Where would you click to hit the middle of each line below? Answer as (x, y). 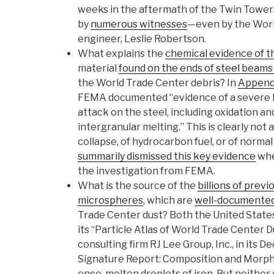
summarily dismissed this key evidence (167, 157)
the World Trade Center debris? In (158, 83)
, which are (169, 201)
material (98, 68)
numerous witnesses (139, 24)
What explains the (121, 54)
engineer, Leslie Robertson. (142, 39)
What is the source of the (138, 186)
